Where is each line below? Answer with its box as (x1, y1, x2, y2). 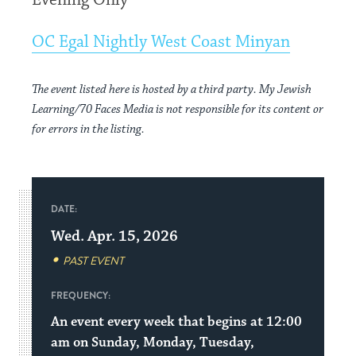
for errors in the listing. (32, 122, 145, 137)
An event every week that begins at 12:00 (51, 313, 303, 331)
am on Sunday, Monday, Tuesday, (51, 334, 255, 351)
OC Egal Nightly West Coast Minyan (32, 32, 291, 52)
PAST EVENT (63, 253, 125, 269)
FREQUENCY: (51, 288, 111, 303)
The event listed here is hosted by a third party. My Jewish (32, 82, 312, 97)
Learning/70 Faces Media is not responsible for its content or (32, 102, 324, 117)
